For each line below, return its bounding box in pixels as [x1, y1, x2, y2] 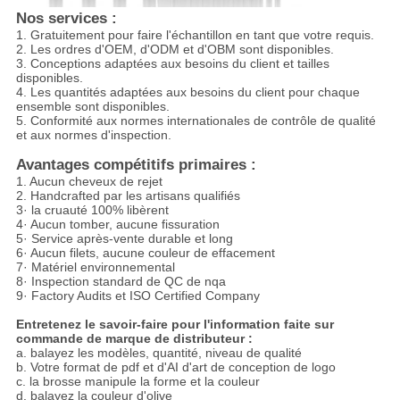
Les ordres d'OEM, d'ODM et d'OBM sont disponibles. [29, 41, 334, 56]
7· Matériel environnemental [15, 259, 175, 274]
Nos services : [15, 9, 117, 27]
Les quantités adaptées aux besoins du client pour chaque [29, 84, 360, 99]
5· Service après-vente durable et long [15, 230, 233, 246]
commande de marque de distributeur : [15, 330, 253, 346]
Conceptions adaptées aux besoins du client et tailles [29, 55, 329, 71]
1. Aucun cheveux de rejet [15, 173, 162, 188]
